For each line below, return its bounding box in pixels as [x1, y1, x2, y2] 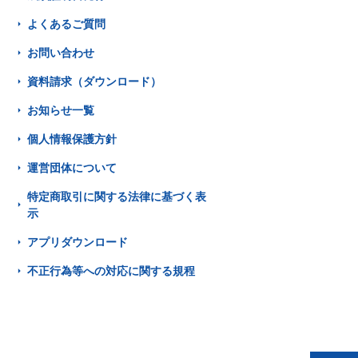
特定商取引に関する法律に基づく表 [27, 189, 207, 203]
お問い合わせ [27, 46, 95, 59]
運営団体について [27, 161, 117, 174]
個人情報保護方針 [27, 132, 117, 145]
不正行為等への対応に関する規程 [27, 264, 196, 277]
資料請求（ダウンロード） [27, 74, 162, 88]
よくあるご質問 [27, 17, 106, 30]
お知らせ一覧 [27, 103, 95, 117]
